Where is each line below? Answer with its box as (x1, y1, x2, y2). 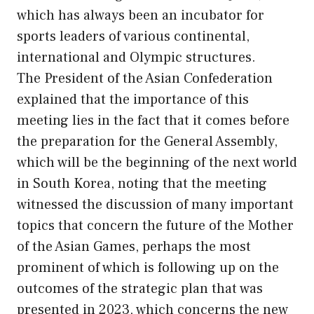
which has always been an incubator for (17, 6, 264, 25)
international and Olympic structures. (17, 48, 256, 67)
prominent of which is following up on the (17, 258, 279, 277)
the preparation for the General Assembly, (17, 132, 278, 151)
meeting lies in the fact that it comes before (17, 111, 289, 130)
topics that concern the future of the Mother (17, 216, 294, 235)
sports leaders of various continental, (17, 27, 250, 46)
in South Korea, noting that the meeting (17, 174, 267, 193)
